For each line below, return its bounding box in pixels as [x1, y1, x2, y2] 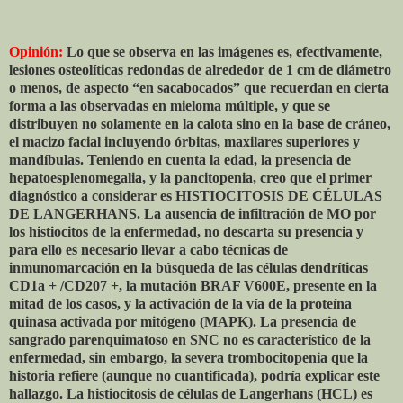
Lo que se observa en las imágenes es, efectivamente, [67, 43, 382, 59]
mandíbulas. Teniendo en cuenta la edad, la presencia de [9, 151, 351, 167]
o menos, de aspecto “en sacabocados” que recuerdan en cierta [9, 79, 389, 95]
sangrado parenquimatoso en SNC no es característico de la [9, 331, 371, 347]
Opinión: [9, 43, 67, 59]
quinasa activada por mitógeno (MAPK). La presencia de [9, 313, 356, 329]
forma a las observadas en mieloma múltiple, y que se [9, 97, 330, 113]
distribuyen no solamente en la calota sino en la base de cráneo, [9, 115, 390, 131]
